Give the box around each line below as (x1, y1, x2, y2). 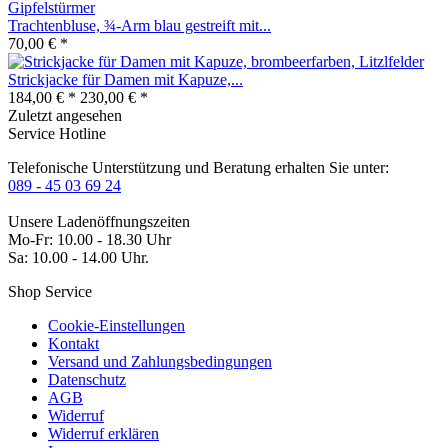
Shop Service (8, 282, 92, 300)
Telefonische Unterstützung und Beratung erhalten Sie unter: (8, 158, 389, 176)
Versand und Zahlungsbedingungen (48, 352, 272, 370)
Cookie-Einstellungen (48, 316, 185, 334)
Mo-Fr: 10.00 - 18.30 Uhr (8, 230, 171, 248)
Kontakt (48, 334, 99, 352)
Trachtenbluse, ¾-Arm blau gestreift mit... (8, 16, 271, 34)
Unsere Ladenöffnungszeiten (8, 212, 190, 230)
